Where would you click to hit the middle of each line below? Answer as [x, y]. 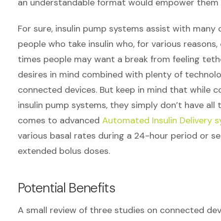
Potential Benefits [66, 187]
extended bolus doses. [64, 151]
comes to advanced [60, 120]
